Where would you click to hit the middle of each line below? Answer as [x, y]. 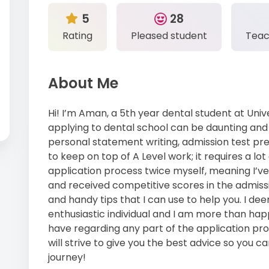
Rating [77, 35]
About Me [83, 83]
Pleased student [169, 35]
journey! [67, 257]
